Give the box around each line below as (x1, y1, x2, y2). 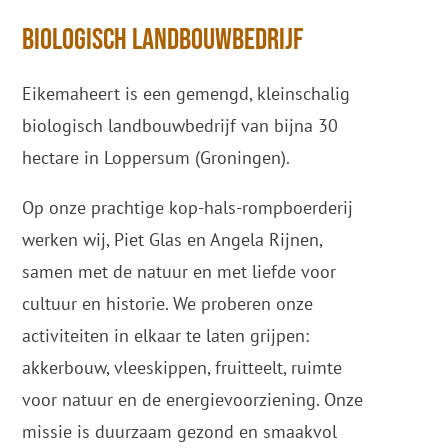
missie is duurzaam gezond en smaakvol (22, 420, 338, 443)
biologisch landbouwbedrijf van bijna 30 (22, 114, 339, 137)
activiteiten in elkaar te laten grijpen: (22, 324, 310, 347)
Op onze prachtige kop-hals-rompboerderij (22, 196, 354, 219)
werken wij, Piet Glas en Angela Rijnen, (22, 228, 323, 251)
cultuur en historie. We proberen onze (22, 292, 314, 315)
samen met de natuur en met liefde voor (22, 260, 337, 283)
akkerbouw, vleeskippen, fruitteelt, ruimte (22, 356, 343, 379)
